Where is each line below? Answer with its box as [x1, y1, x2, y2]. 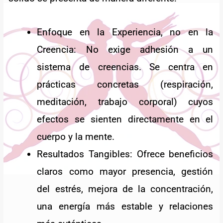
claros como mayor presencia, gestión [37, 166, 214, 178]
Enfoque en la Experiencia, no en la [37, 26, 214, 38]
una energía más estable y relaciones [37, 201, 214, 213]
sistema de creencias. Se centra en [37, 61, 214, 73]
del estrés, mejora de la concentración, [37, 183, 214, 195]
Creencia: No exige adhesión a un [37, 44, 214, 56]
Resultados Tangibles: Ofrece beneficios [37, 148, 214, 160]
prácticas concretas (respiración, [37, 79, 214, 91]
